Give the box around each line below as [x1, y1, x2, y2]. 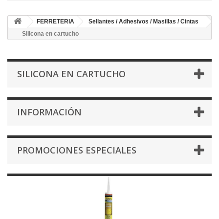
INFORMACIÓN [17, 106, 82, 118]
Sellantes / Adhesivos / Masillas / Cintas [88, 18, 198, 25]
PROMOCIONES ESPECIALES [17, 144, 136, 156]
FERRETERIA [37, 18, 74, 25]
